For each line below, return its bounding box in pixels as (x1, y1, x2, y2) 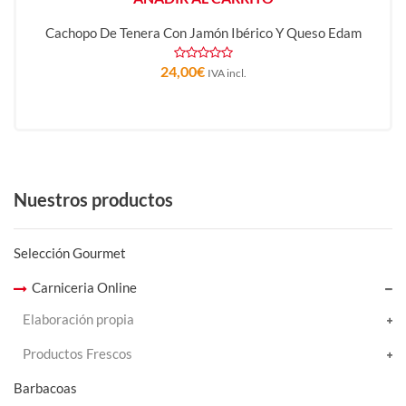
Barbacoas (14, 380, 77, 396)
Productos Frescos (23, 345, 132, 362)
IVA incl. (207, 66, 246, 80)
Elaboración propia (23, 311, 134, 327)
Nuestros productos (14, 188, 173, 210)
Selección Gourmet (14, 245, 126, 261)
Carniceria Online (32, 279, 137, 295)
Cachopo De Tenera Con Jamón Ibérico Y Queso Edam (44, 24, 362, 41)
